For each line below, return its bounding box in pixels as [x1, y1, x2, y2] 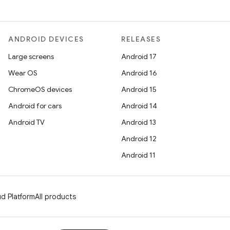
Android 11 [121, 150, 156, 160]
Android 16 [121, 68, 157, 78]
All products [35, 192, 76, 201]
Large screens [8, 52, 54, 61]
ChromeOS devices [8, 85, 72, 94]
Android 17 [121, 52, 157, 61]
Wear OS [8, 68, 37, 78]
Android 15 [121, 85, 157, 94]
